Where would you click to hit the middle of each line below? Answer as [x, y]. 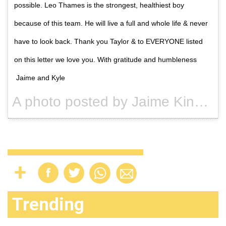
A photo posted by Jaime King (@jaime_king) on [201, 101]
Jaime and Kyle [40, 77]
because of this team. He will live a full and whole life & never [111, 23]
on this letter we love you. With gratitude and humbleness [105, 59]
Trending [48, 204]
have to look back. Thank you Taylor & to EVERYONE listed [108, 41]
